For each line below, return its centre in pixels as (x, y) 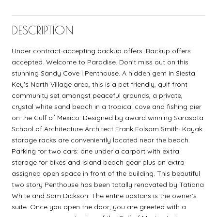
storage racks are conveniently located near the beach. (101, 140)
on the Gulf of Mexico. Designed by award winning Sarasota (108, 117)
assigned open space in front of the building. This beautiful (106, 173)
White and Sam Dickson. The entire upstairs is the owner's (104, 195)
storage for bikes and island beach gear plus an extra (98, 162)
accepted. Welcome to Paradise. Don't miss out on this (100, 62)
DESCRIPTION (43, 30)
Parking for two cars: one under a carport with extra (95, 151)
